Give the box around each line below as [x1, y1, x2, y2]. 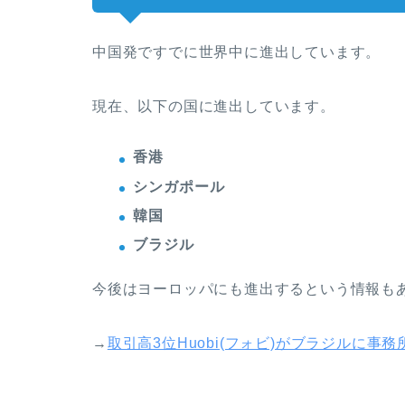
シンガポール [133, 178, 225, 194]
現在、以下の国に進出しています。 [92, 99, 335, 115]
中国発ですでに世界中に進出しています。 [92, 44, 381, 61]
